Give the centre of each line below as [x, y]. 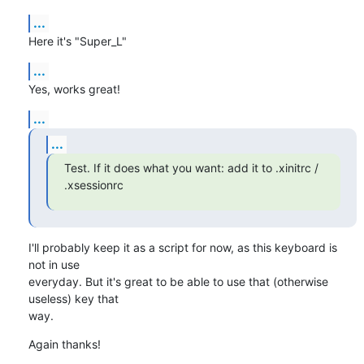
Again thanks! [64, 344]
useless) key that [75, 298]
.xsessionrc [93, 184]
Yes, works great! [74, 89]
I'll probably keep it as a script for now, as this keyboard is [182, 247]
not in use [55, 264]
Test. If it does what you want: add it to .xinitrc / [191, 167]
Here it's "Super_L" [77, 41]
